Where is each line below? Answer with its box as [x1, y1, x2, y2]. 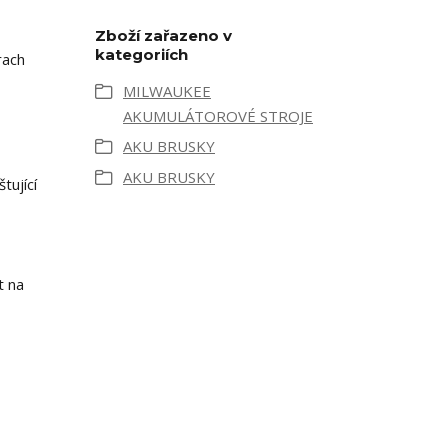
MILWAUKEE [123, 81, 211, 101]
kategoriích [95, 45, 188, 64]
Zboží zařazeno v [95, 26, 232, 45]
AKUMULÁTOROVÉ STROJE [123, 106, 313, 126]
